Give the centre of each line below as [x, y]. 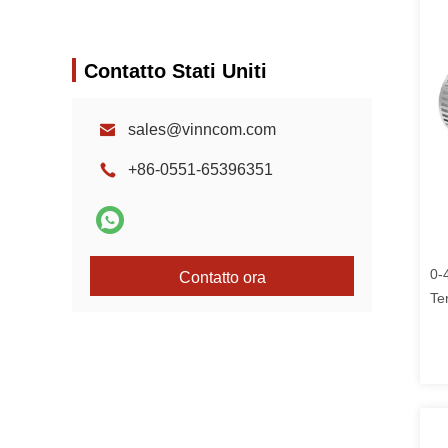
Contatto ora [222, 277]
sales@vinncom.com [202, 129]
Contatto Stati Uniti [175, 71]
